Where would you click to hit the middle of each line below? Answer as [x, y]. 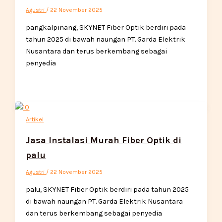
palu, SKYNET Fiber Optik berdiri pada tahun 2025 [108, 189]
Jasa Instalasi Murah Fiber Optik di [104, 140]
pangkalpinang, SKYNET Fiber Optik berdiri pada [106, 27]
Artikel [35, 119]
